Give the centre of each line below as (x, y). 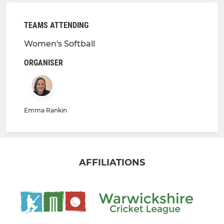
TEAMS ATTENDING (56, 25)
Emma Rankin (45, 110)
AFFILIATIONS (112, 163)
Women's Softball (59, 44)
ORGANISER (43, 63)
